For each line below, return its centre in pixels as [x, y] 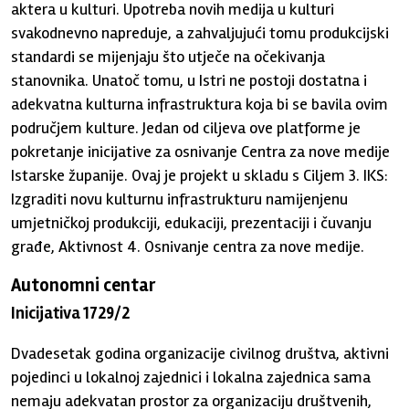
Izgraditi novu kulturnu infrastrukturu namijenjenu [180, 199]
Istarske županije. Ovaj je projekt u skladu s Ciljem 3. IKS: [200, 175]
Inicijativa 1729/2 [71, 313]
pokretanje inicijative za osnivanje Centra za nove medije [201, 152]
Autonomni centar [84, 285]
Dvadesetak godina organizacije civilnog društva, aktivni [200, 353]
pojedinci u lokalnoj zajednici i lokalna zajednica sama [191, 377]
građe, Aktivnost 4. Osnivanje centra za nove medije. [188, 246]
